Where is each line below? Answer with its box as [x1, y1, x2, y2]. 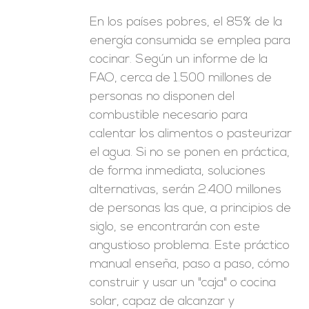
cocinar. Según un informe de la [90, 53, 268, 66]
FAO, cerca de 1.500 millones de [90, 72, 272, 85]
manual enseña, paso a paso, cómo [90, 258, 290, 271]
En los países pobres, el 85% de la [90, 16, 283, 29]
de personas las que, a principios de [90, 202, 292, 215]
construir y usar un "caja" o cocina [90, 277, 277, 290]
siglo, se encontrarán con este [90, 221, 261, 234]
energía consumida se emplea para [90, 34, 291, 48]
